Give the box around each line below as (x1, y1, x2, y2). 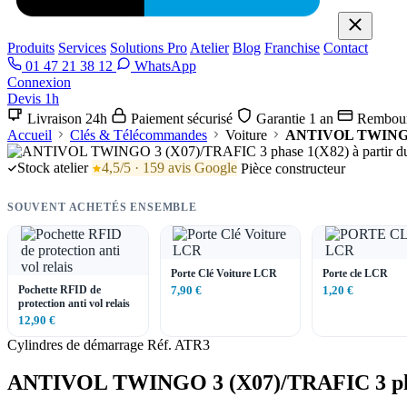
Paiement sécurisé (131, 111, 233, 126)
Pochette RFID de (18, 283, 101, 296)
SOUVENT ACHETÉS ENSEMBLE (7, 200, 197, 213)
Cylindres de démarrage (7, 336, 147, 352)
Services (58, 40, 106, 55)
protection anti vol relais (18, 296, 130, 310)
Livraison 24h (27, 111, 107, 126)
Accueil (7, 127, 52, 143)
